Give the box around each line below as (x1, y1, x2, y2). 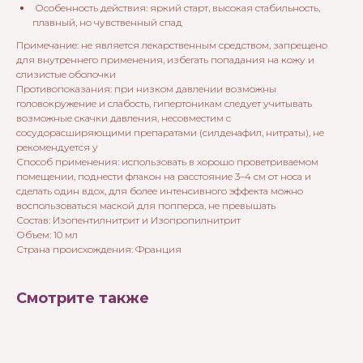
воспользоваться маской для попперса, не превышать (16, 199, 275, 212)
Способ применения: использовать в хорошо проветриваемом (16, 156, 318, 169)
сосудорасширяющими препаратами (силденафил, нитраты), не (16, 126, 324, 139)
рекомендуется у (16, 141, 98, 154)
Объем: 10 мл (16, 228, 78, 241)
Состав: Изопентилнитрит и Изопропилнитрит (16, 214, 241, 227)
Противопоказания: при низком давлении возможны (16, 83, 276, 96)
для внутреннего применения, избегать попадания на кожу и (16, 53, 314, 66)
